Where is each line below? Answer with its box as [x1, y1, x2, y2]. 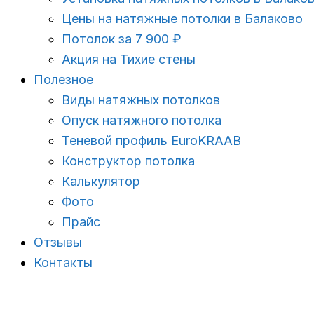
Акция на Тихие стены [62, 52, 196, 67]
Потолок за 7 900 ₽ [62, 32, 182, 46]
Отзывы [34, 235, 82, 250]
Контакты [34, 255, 93, 270]
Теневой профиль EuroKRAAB [62, 133, 241, 148]
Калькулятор [62, 174, 140, 189]
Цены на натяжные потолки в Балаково [62, 11, 303, 26]
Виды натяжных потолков [62, 93, 220, 107]
